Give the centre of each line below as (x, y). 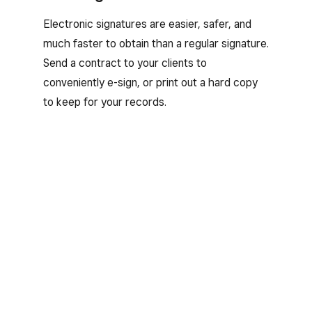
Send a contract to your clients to (125, 63)
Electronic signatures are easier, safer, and (147, 24)
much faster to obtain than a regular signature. (156, 43)
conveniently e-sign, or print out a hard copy (150, 82)
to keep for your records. (105, 102)
